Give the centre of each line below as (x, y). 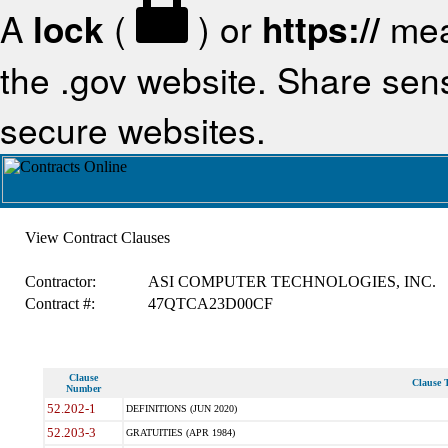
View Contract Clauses (97, 237)
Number (83, 388)
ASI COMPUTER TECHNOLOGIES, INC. (291, 281)
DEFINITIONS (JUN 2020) (181, 408)
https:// (321, 29)
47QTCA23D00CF (210, 303)
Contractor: (60, 281)
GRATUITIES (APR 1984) (180, 432)
